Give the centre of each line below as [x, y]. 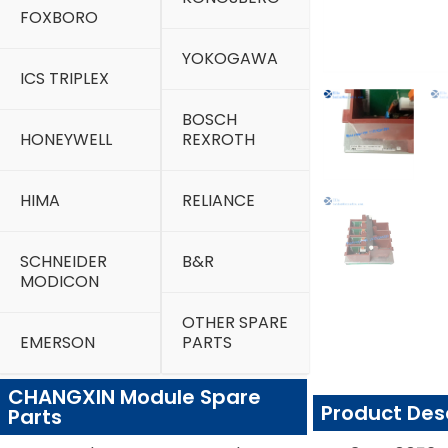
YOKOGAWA [229, 58]
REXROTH [218, 139]
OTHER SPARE [234, 322]
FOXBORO [59, 17]
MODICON [59, 281]
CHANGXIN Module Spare [134, 397]
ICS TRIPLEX [64, 78]
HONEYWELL [66, 139]
